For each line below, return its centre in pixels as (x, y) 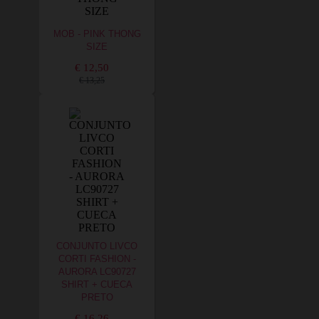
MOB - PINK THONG (97, 34)
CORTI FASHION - (97, 259)
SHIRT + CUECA (97, 285)
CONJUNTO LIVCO (97, 246)
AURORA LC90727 (97, 272)
